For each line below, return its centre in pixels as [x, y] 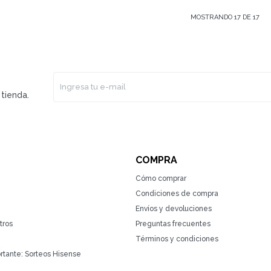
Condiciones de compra [177, 194]
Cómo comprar [161, 179]
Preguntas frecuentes [173, 224]
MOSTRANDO [213, 18]
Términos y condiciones [177, 239]
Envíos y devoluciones [174, 209]
